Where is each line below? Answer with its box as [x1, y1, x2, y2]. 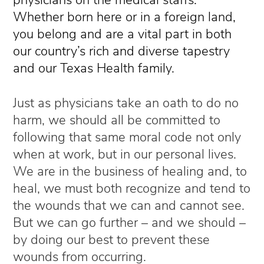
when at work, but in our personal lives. [13, 145, 237, 163]
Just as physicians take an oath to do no [13, 94, 239, 112]
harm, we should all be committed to [13, 111, 221, 129]
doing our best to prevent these [31, 230, 210, 249]
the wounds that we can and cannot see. [13, 196, 245, 214]
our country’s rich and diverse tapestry [13, 42, 230, 60]
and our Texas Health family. [13, 59, 175, 77]
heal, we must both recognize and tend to [13, 179, 251, 197]
